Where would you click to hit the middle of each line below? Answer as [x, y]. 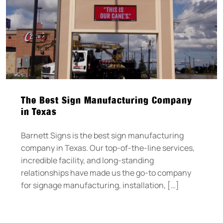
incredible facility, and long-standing [87, 160]
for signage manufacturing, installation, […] [100, 185]
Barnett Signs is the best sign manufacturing [102, 135]
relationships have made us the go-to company [106, 172]
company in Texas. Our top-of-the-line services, [108, 148]
